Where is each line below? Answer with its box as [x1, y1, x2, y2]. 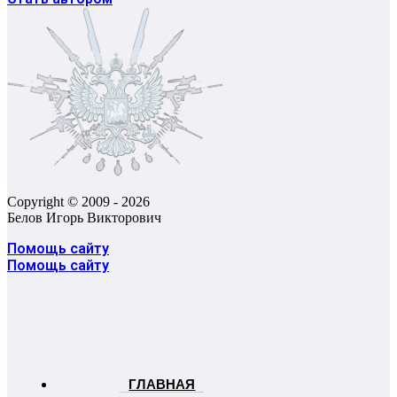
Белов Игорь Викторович [7, 210, 161, 226]
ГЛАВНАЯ [128, 377, 196, 393]
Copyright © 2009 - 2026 [7, 194, 150, 210]
